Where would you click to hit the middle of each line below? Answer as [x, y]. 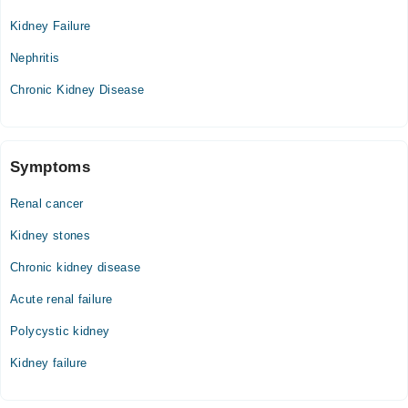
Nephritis [35, 58]
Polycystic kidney [60, 331]
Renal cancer [47, 204]
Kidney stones [51, 235]
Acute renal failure [61, 299]
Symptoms [51, 167]
